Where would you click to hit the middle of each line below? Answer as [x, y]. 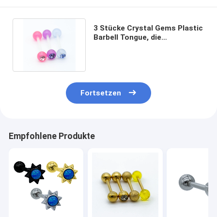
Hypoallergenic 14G [128, 46]
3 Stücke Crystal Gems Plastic [148, 28]
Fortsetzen [101, 93]
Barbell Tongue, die [127, 37]
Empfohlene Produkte [52, 136]
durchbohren [116, 55]
